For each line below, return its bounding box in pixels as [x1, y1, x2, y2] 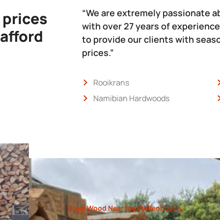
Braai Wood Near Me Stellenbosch [68, 203, 181, 213]
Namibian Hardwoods [93, 92, 169, 104]
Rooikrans [93, 77, 129, 88]
